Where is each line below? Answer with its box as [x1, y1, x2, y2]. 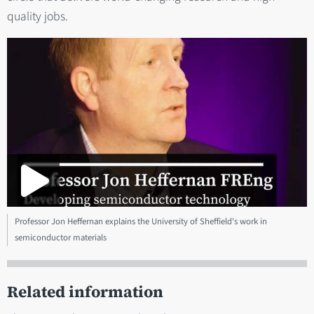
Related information [7, 280, 163, 303]
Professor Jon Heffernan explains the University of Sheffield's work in [15, 214, 267, 228]
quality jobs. [7, 8, 68, 26]
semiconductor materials [15, 231, 107, 244]
